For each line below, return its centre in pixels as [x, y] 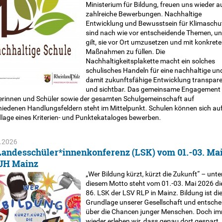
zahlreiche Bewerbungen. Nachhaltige [143, 14]
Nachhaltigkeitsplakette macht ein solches [150, 61]
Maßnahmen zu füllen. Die [125, 52]
